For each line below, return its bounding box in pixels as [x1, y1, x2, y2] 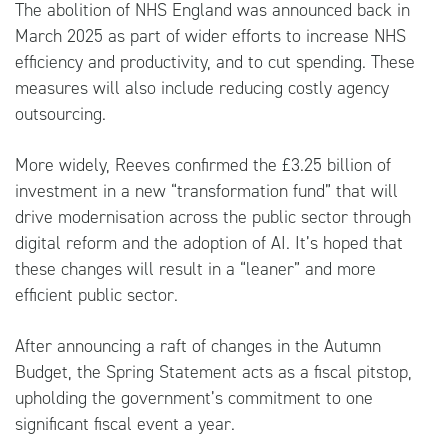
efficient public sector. [15, 282, 178, 307]
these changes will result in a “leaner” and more [15, 256, 376, 281]
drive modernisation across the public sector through [15, 204, 411, 229]
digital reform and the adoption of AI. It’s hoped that [15, 230, 403, 255]
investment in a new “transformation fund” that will [15, 178, 398, 203]
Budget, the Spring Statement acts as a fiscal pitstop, [15, 359, 412, 384]
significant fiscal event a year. [15, 411, 235, 436]
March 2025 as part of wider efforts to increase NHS [15, 23, 406, 48]
